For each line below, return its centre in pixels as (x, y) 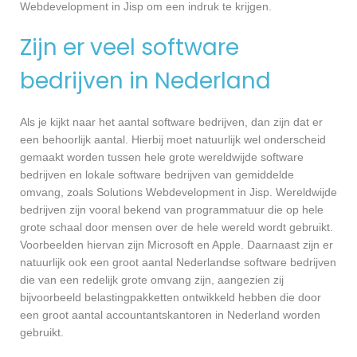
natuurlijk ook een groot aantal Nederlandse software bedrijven (178, 262)
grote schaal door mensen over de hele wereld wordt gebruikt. (177, 227)
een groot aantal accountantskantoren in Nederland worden (170, 314)
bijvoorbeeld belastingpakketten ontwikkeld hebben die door (171, 297)
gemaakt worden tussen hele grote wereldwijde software (162, 157)
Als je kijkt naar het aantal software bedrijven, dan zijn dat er (171, 122)
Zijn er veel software (129, 48)
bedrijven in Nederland (145, 81)
